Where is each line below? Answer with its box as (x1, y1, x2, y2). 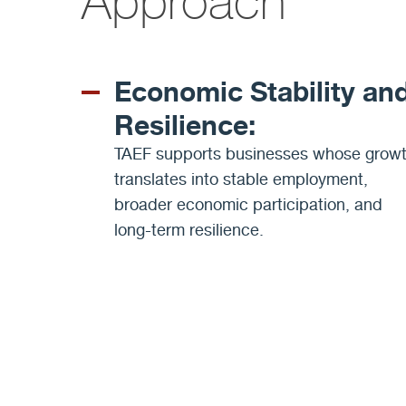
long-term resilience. (114, 220, 264, 240)
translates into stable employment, (114, 169, 368, 189)
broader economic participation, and (114, 195, 382, 215)
